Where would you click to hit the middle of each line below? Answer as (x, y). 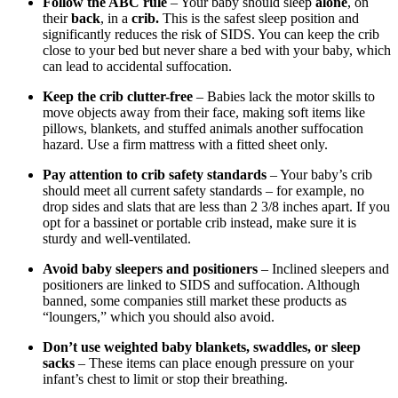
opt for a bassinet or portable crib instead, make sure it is (199, 222)
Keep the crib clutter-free (118, 96)
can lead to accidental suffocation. (137, 66)
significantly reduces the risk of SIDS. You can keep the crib (211, 34)
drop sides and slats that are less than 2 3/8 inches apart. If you (216, 206)
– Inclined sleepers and (323, 268)
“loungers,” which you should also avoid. (159, 316)
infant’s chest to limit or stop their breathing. (165, 378)
